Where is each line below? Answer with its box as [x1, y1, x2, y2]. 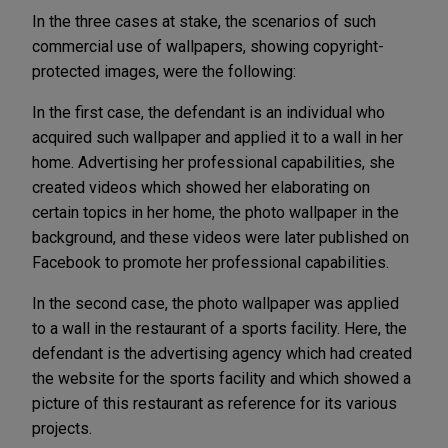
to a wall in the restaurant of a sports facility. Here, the [32, 318, 407, 338]
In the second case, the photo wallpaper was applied [32, 293, 399, 313]
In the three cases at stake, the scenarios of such [32, 11, 376, 31]
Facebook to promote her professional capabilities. [32, 252, 389, 272]
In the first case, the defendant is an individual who [32, 102, 385, 122]
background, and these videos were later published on [32, 227, 409, 247]
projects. [32, 418, 92, 438]
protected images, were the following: [32, 61, 296, 81]
